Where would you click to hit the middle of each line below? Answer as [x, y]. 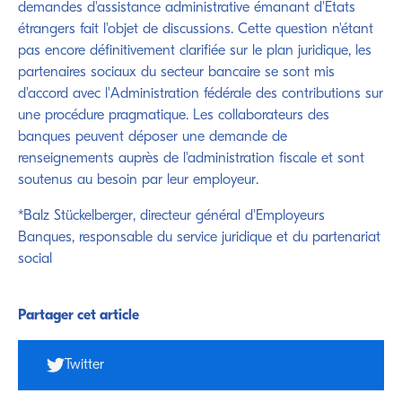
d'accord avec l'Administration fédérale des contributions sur [201, 94]
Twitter [84, 365]
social [35, 259]
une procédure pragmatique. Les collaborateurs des [174, 116]
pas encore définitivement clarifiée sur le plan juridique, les [195, 51]
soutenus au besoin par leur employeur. [138, 180]
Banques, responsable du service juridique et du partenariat [199, 238]
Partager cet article [79, 316]
